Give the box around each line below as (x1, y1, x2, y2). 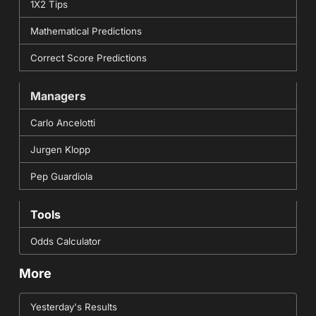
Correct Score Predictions (30, 52, 147, 64)
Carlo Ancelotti (30, 117, 95, 129)
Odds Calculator (30, 236, 101, 248)
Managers (30, 89, 86, 104)
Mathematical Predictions (30, 25, 142, 37)
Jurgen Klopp (30, 144, 90, 156)
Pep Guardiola (30, 171, 92, 183)
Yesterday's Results (30, 301, 117, 313)
